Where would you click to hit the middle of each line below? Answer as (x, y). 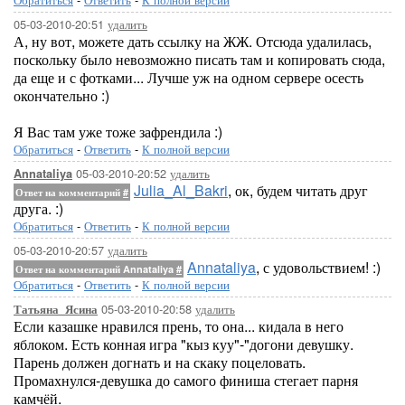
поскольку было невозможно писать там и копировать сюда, (199, 59)
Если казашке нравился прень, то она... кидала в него (179, 326)
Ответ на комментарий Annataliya (96, 269)
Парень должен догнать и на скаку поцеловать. (160, 362)
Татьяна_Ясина (56, 309)
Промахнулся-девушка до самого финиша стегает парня (186, 380)
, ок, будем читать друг (298, 190)
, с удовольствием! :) (318, 267)
